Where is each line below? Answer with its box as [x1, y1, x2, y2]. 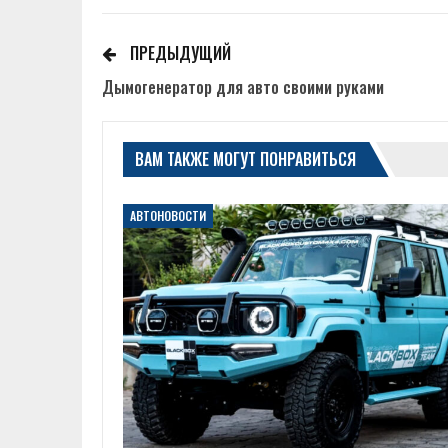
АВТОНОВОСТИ [130, 207, 206, 225]
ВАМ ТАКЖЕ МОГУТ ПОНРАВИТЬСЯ [135, 147, 356, 171]
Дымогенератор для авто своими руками [102, 75, 384, 99]
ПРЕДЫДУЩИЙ [126, 41, 231, 65]
